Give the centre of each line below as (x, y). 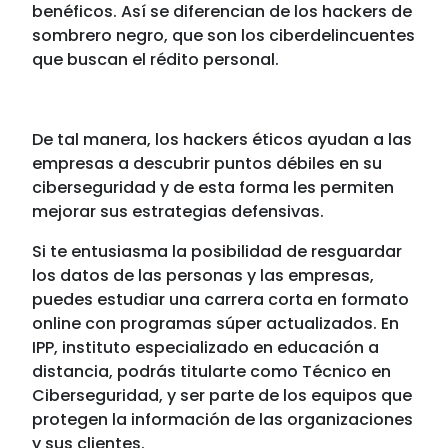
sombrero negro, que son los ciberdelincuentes (224, 36)
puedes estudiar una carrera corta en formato (221, 300)
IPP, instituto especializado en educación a (206, 348)
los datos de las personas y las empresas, (203, 276)
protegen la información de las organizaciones (223, 420)
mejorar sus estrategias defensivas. (178, 212)
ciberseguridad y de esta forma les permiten (213, 188)
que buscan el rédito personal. (156, 60)
